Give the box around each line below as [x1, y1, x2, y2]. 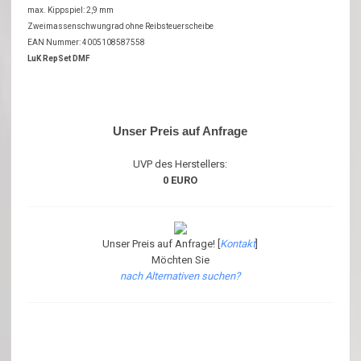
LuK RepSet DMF [27, 53, 91, 63]
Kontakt [220, 237, 256, 250]
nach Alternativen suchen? [120, 269, 241, 282]
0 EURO [163, 173, 198, 186]
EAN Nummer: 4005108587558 [27, 37, 146, 47]
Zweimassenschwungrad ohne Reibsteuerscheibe [27, 21, 214, 31]
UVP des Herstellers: [133, 157, 228, 170]
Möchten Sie [151, 253, 210, 266]
